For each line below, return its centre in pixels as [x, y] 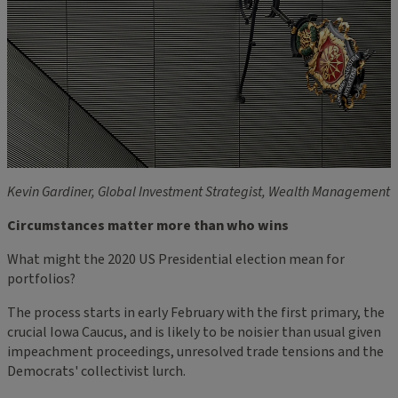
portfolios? [41, 279]
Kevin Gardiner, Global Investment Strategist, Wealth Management [199, 191]
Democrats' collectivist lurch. [96, 371]
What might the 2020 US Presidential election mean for [176, 259]
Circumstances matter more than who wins [148, 225]
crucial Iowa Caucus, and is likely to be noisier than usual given [194, 332]
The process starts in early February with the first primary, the [196, 312]
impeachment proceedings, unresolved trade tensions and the [195, 351]
